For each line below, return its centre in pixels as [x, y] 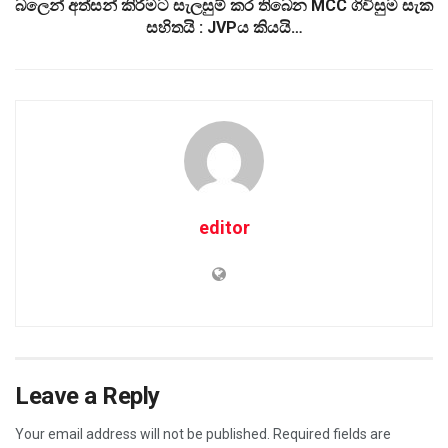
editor [224, 227]
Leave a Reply [87, 395]
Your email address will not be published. [142, 433]
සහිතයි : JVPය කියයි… [224, 27]
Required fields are [332, 433]
